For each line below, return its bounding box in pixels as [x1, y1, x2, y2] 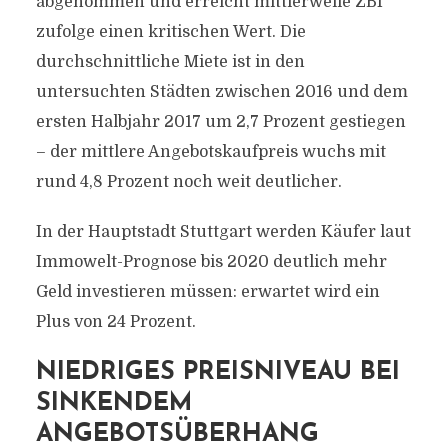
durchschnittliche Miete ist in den [35, 53, 305, 71]
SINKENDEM [35, 391, 192, 416]
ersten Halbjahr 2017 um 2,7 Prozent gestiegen [35, 113, 406, 131]
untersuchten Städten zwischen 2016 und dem [35, 83, 408, 101]
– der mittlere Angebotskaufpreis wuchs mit [35, 143, 386, 161]
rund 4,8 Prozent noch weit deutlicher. [35, 173, 342, 191]
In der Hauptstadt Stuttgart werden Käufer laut [35, 223, 411, 241]
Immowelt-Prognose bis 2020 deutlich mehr [35, 253, 387, 271]
